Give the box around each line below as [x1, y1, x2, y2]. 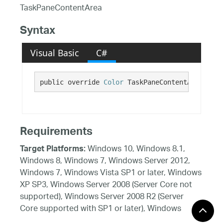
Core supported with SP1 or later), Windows [20, 201, 181, 218]
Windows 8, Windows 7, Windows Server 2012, [20, 153, 190, 170]
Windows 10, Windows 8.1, [86, 141, 185, 158]
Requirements [20, 121, 93, 144]
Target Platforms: [20, 141, 86, 158]
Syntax [20, 21, 55, 43]
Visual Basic [30, 46, 79, 59]
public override [39, 78, 104, 86]
